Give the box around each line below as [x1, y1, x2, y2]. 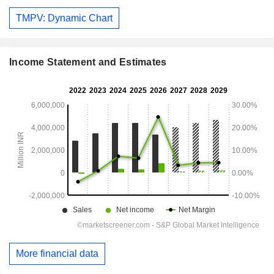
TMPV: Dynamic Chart [16, 12, 113, 23]
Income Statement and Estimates [9, 57, 167, 68]
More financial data [16, 248, 98, 259]
